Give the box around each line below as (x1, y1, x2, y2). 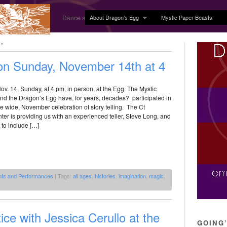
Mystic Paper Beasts (161, 13, 213, 21)
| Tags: (53, 172, 73, 180)
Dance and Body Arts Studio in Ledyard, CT (62, 13, 182, 22)
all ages (73, 172, 92, 180)
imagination (119, 172, 146, 180)
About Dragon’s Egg (89, 13, 139, 21)
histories (95, 172, 116, 180)
